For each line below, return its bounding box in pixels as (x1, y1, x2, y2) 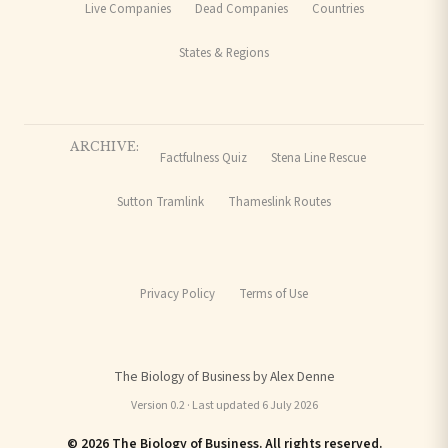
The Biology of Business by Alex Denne (113, 366, 335, 386)
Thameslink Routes (228, 193, 331, 212)
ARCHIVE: (70, 138, 140, 154)
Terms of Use (239, 285, 308, 304)
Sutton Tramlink (117, 193, 204, 212)
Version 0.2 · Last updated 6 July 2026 (130, 396, 318, 414)
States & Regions (179, 44, 269, 63)
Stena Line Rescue (270, 149, 366, 168)
